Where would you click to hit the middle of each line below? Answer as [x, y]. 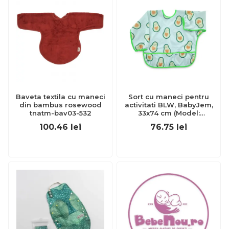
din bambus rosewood [42, 105]
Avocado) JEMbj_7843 [169, 121]
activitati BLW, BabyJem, [169, 105]
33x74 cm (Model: [169, 113]
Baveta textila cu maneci [60, 97]
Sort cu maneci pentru [169, 97]
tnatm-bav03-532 [60, 113]
